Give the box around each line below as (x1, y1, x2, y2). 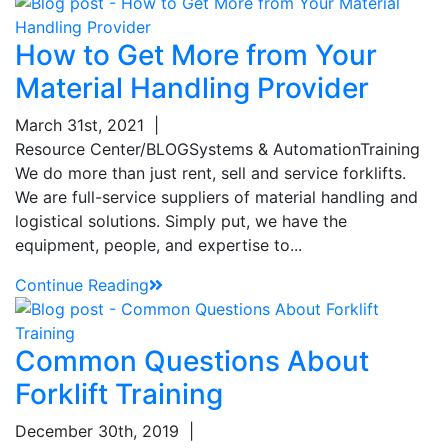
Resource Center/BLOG (15, 138, 189, 159)
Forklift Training (15, 376, 223, 411)
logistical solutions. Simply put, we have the (15, 210, 347, 231)
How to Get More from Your (15, 37, 377, 72)
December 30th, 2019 (15, 420, 179, 441)
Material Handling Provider (15, 70, 369, 105)
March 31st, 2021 (15, 114, 144, 135)
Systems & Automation (189, 138, 360, 159)
